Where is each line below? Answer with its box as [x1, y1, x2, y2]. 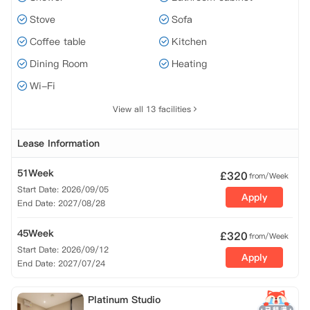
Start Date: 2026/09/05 [17, 183, 109, 195]
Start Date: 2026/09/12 [17, 244, 109, 255]
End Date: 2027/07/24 [17, 257, 105, 269]
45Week [17, 226, 54, 240]
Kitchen [172, 35, 207, 48]
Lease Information [17, 136, 100, 150]
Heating [172, 57, 207, 71]
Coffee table [30, 35, 86, 48]
